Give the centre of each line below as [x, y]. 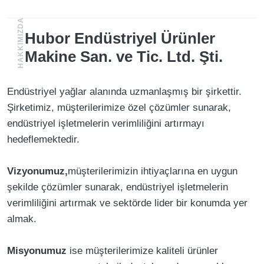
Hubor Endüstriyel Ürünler [120, 38]
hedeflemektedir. [43, 139]
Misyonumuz [37, 251]
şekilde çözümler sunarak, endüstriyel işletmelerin [118, 187]
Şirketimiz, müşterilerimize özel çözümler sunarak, [119, 108]
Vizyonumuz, [37, 171]
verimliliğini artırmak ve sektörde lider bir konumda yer [127, 203]
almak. [22, 219]
